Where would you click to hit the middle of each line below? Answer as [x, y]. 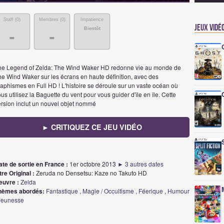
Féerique [151, 191]
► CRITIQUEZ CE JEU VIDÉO [92, 127]
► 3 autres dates [140, 164]
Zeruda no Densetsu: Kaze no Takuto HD [91, 173]
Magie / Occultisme [108, 191]
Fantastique [62, 191]
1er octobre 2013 [93, 164]
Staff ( [10, 19]
